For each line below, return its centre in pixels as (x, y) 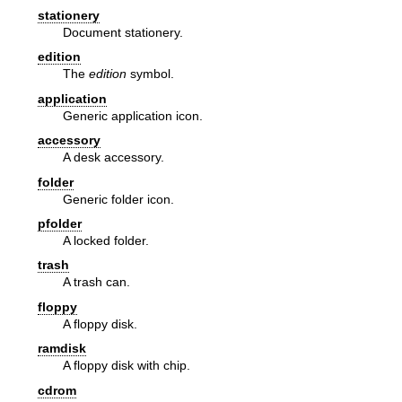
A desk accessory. (114, 157)
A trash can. (96, 282)
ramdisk (62, 349)
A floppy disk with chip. (127, 366)
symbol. (150, 74)
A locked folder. (106, 240)
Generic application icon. (133, 115)
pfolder (60, 223)
